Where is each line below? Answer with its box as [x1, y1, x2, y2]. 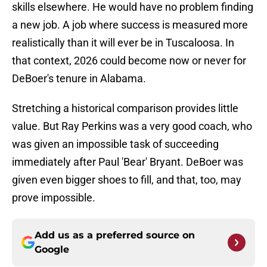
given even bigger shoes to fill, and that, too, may [12, 173, 241, 187]
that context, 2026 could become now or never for [12, 54, 246, 67]
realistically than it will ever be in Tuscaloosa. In [12, 36, 234, 49]
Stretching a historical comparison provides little [12, 102, 238, 115]
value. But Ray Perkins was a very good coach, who [12, 120, 252, 133]
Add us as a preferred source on [35, 229, 195, 241]
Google [35, 244, 69, 256]
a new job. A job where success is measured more [12, 18, 248, 32]
